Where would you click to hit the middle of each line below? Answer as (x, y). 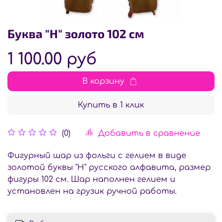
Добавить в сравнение (149, 134)
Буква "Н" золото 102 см (76, 34)
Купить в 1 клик (111, 105)
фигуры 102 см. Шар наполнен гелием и (91, 180)
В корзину (103, 82)
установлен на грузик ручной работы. (92, 192)
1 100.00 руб (52, 59)
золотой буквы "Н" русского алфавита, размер (109, 168)
